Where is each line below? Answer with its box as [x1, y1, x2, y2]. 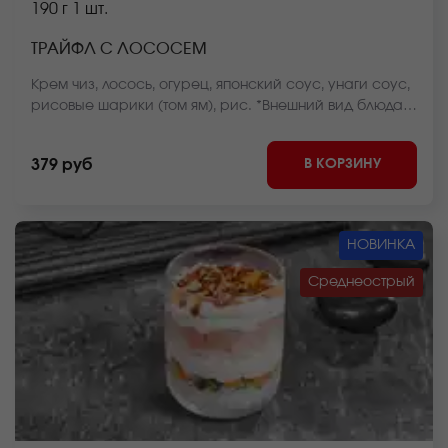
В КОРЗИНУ [303, 156, 381, 171]
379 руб [31, 157, 92, 173]
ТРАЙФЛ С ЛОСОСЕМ [31, 41, 207, 57]
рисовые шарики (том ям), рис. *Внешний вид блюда [31, 99, 403, 113]
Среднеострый [308, 275, 415, 289]
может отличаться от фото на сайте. [31, 120, 282, 134]
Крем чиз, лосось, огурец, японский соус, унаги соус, [31, 78, 410, 92]
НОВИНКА [347, 238, 415, 252]
